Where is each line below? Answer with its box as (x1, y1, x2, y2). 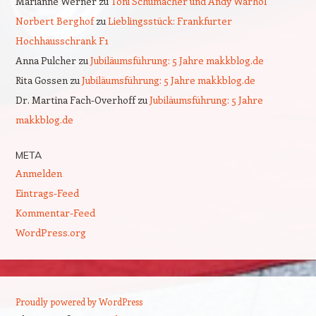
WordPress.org (15, 225, 86, 239)
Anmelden (15, 166, 62, 180)
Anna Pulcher (15, 53, 76, 67)
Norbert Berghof (15, 13, 94, 28)
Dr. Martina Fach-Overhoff (15, 92, 135, 107)
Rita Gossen (15, 73, 68, 87)
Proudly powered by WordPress (15, 295, 142, 308)
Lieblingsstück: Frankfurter (107, 13, 232, 28)
